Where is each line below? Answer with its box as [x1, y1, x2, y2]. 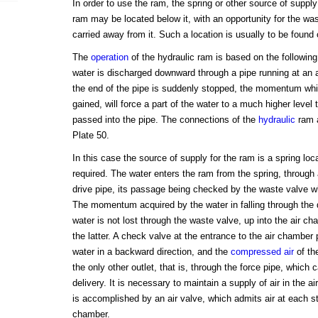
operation [90, 52, 128, 63]
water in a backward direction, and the [72, 246, 231, 258]
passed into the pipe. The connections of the [72, 114, 258, 126]
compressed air [230, 246, 294, 258]
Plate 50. [72, 130, 109, 141]
